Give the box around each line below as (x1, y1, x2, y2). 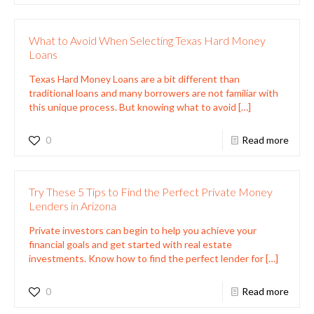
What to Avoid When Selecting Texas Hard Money (29, 33, 266, 47)
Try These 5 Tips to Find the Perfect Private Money (29, 184, 273, 198)
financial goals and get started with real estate (29, 238, 232, 250)
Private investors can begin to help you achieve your (29, 224, 257, 236)
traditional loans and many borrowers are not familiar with (29, 86, 278, 99)
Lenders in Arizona (29, 198, 116, 212)
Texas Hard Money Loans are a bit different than (29, 72, 240, 85)
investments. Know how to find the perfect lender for (29, 252, 264, 264)
